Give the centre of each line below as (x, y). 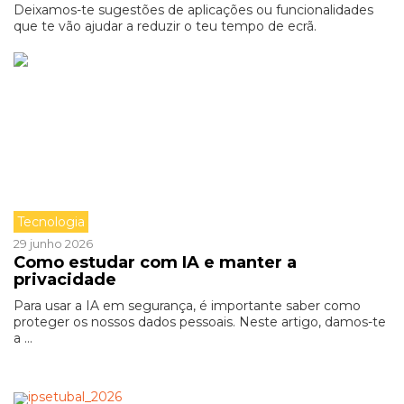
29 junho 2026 (53, 243)
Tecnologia (51, 222)
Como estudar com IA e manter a (155, 262)
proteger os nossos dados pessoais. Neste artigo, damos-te (200, 322)
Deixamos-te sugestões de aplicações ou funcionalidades (193, 10)
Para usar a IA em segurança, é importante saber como (187, 306)
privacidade (65, 280)
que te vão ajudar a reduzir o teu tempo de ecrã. (165, 26)
